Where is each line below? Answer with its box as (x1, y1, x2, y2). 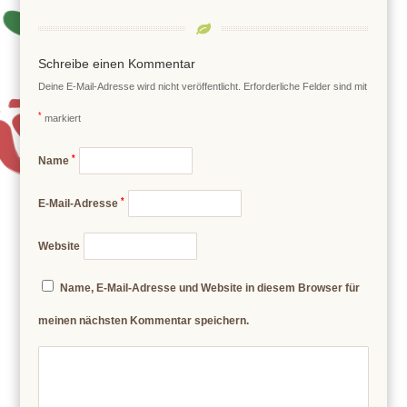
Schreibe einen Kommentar (38, 55, 196, 71)
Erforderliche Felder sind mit (243, 80, 368, 92)
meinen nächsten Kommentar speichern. (38, 313, 250, 327)
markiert (42, 112, 82, 124)
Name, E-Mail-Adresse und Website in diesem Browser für (60, 281, 361, 294)
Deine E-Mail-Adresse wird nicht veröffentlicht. (38, 80, 242, 92)
